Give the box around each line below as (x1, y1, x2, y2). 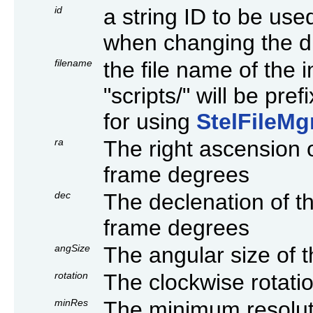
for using (103, 108, 196, 134)
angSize (54, 242, 90, 254)
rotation (54, 269, 88, 281)
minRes (54, 296, 88, 308)
